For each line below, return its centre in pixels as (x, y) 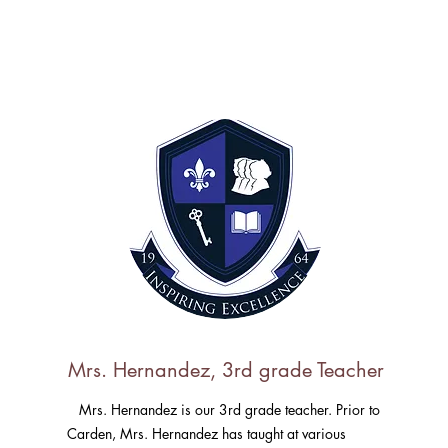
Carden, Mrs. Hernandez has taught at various (207, 433)
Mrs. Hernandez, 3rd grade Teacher (225, 370)
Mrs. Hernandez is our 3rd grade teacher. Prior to (224, 409)
